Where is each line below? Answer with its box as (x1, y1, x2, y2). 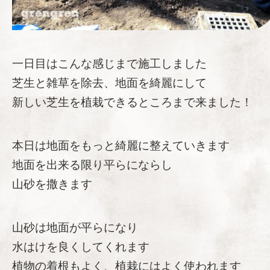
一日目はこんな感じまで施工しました (12, 57, 207, 71)
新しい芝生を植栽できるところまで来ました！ (12, 96, 253, 109)
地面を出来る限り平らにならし (12, 159, 172, 172)
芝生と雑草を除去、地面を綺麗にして (12, 77, 207, 90)
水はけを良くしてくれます (12, 240, 149, 254)
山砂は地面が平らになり (12, 221, 138, 234)
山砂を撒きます (12, 178, 92, 191)
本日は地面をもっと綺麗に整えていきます (12, 139, 230, 152)
